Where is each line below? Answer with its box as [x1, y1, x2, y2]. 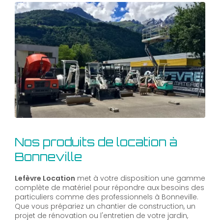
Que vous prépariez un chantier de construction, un [15, 201, 195, 211]
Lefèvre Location [15, 173, 75, 183]
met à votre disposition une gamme [75, 173, 205, 183]
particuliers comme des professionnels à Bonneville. [15, 192, 198, 202]
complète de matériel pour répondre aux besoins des [15, 182, 204, 192]
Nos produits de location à [15, 134, 177, 149]
